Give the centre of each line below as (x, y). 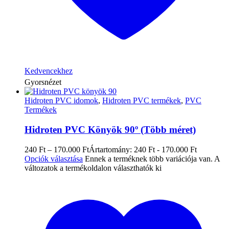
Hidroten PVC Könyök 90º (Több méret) (110, 130)
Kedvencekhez (49, 71)
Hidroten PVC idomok (61, 101)
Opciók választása (54, 158)
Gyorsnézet (43, 82)
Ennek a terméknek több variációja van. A (152, 158)
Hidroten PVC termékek (142, 101)
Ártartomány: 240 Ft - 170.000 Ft (143, 149)
